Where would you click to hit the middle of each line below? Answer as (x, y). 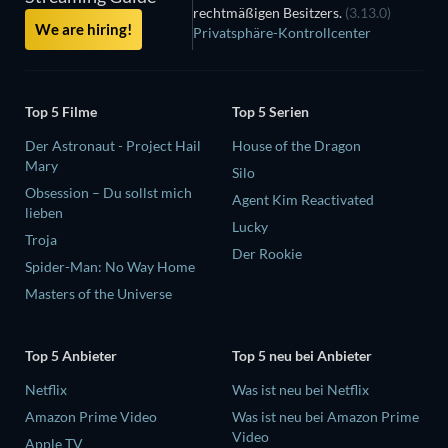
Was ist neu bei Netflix (300, 389)
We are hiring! (83, 28)
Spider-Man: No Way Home (110, 267)
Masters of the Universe (98, 294)
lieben (44, 213)
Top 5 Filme (61, 112)
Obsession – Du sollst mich (108, 193)
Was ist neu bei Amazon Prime (325, 416)
